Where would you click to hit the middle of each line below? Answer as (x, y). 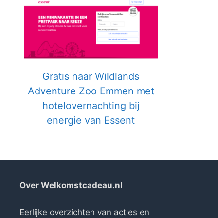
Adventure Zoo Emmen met (91, 91)
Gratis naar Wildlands (91, 76)
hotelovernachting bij (91, 105)
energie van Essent (91, 120)
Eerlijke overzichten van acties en (84, 212)
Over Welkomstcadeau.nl (71, 185)
